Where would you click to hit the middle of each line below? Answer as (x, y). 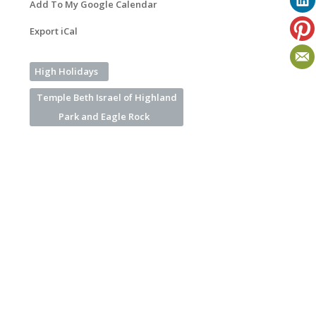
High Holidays (66, 71)
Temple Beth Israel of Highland (107, 97)
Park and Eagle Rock (104, 116)
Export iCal (54, 31)
